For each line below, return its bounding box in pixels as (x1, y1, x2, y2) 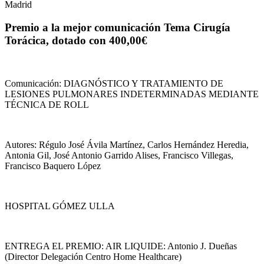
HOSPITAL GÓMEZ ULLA (5, 200, 115, 211)
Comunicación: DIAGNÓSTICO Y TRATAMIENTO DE (5, 78, 223, 88)
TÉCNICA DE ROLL (5, 99, 89, 110)
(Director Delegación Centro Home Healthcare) (5, 251, 181, 262)
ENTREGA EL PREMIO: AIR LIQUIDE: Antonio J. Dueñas (5, 240, 237, 251)
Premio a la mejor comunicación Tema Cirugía (5, 21, 230, 34)
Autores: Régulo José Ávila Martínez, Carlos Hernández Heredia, (5, 139, 249, 150)
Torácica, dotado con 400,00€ (5, 34, 147, 47)
